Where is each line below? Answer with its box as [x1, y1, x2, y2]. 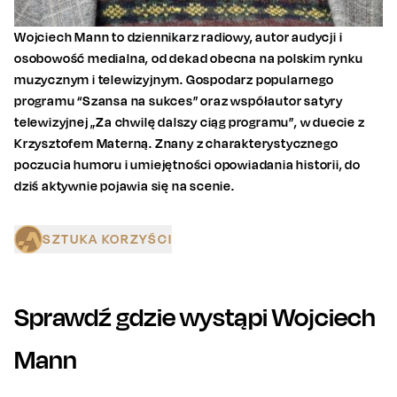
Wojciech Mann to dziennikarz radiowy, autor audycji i [14, 29, 343, 45]
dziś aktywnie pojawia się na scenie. [14, 178, 235, 194]
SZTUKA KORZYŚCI [43, 231, 173, 247]
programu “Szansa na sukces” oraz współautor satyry [14, 93, 343, 109]
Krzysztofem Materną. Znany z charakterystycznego [14, 136, 339, 152]
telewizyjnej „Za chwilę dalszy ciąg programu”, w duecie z [14, 114, 365, 130]
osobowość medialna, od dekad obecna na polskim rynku [14, 51, 363, 66]
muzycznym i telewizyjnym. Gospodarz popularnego [14, 72, 334, 88]
